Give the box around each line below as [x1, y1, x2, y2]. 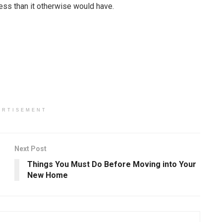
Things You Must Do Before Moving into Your [27, 160, 196, 169]
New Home [27, 170, 68, 180]
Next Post [14, 145, 47, 153]
